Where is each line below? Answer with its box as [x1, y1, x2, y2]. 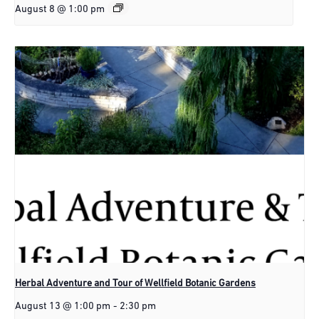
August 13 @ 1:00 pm [15, 301, 110, 313]
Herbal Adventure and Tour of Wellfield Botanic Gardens [15, 278, 256, 290]
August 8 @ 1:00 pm [15, 4, 105, 15]
